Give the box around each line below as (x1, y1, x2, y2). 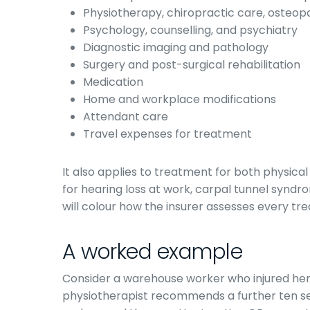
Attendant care (83, 109, 168, 125)
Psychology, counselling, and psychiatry (83, 22, 298, 38)
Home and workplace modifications (83, 91, 276, 107)
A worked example (62, 237, 242, 266)
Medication (83, 74, 143, 90)
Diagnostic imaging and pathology (83, 39, 268, 55)
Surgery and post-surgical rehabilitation (83, 57, 300, 73)
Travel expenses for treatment (83, 126, 252, 142)
